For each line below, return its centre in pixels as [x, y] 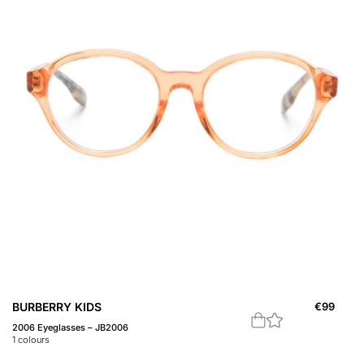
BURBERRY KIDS [57, 307]
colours [32, 340]
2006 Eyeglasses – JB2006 [70, 328]
